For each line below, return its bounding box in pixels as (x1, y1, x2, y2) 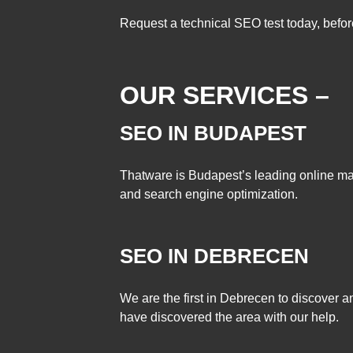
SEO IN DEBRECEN (120, 244, 309, 269)
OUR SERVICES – (120, 80, 329, 110)
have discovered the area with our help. (120, 310, 339, 324)
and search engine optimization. (120, 187, 298, 201)
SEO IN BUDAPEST (120, 121, 307, 145)
